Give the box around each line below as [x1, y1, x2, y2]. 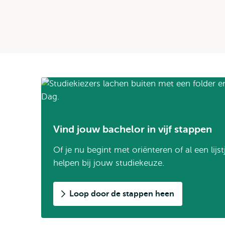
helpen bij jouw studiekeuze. [53, 158, 164, 168]
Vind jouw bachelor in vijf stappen [53, 124, 212, 135]
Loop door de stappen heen [69, 189, 174, 198]
